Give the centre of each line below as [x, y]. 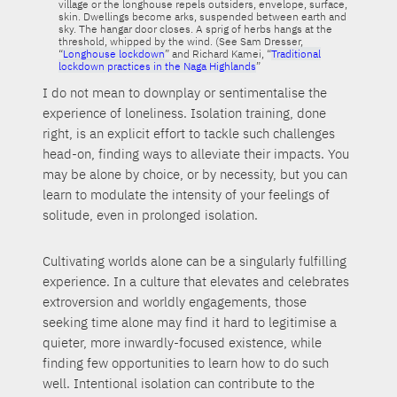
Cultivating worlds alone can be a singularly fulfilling [195, 261]
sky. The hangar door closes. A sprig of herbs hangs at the [195, 28]
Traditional [296, 53]
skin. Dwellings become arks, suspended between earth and [202, 16]
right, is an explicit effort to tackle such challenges [189, 134]
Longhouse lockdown [113, 53]
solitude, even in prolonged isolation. [151, 215]
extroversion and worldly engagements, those [175, 302]
